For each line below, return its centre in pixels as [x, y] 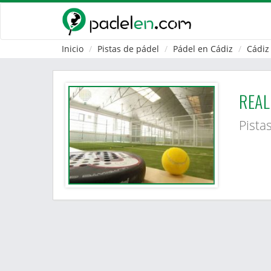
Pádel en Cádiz [203, 49]
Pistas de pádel [128, 49]
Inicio [73, 49]
